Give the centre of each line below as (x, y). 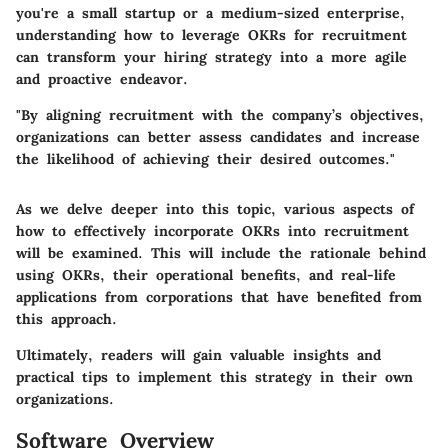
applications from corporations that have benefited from (219, 296)
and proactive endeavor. (102, 78)
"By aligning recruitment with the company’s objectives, (220, 114)
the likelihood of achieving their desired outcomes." (205, 158)
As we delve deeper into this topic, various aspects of (215, 208)
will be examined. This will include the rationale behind (221, 252)
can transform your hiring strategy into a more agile (211, 56)
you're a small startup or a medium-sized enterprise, (210, 12)
